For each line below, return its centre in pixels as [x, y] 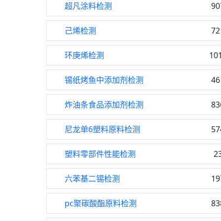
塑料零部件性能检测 [100, 154]
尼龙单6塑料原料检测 [102, 129]
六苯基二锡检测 [92, 179]
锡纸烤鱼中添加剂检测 [104, 80]
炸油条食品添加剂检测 [104, 105]
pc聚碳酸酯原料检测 [101, 203]
